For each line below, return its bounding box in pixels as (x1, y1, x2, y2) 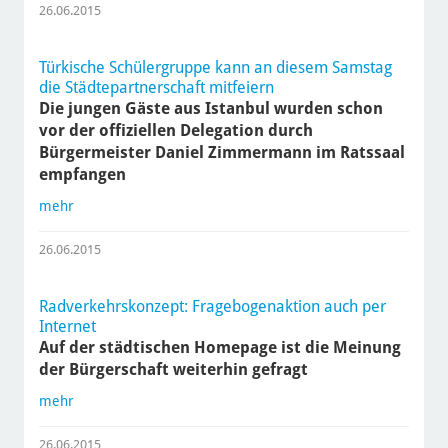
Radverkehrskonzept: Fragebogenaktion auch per (38, 297, 386, 317)
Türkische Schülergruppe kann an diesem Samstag (38, 58, 392, 78)
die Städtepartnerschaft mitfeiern (38, 78, 274, 98)
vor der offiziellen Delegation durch (38, 121, 313, 141)
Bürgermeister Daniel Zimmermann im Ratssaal (38, 143, 405, 163)
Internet (38, 317, 96, 337)
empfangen (38, 165, 126, 185)
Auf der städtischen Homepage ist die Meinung (38, 338, 401, 358)
